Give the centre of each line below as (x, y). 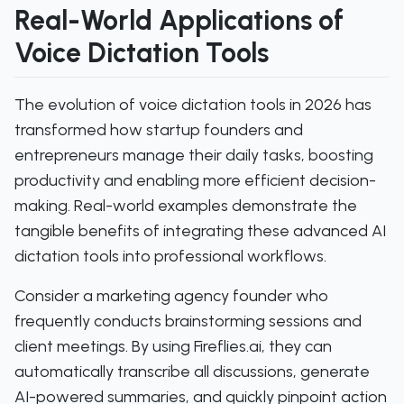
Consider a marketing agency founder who (171, 296)
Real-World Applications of (179, 20)
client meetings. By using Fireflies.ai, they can (173, 346)
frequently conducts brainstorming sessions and (188, 321)
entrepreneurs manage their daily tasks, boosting (194, 155)
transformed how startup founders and (159, 130)
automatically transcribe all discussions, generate (192, 372)
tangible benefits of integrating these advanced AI (200, 231)
